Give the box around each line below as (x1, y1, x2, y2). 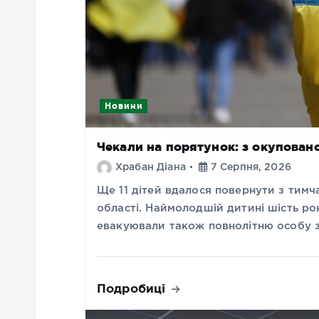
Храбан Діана (115, 163, 186, 172)
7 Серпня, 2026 (207, 163, 291, 172)
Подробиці (97, 281, 169, 296)
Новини (104, 101, 143, 111)
